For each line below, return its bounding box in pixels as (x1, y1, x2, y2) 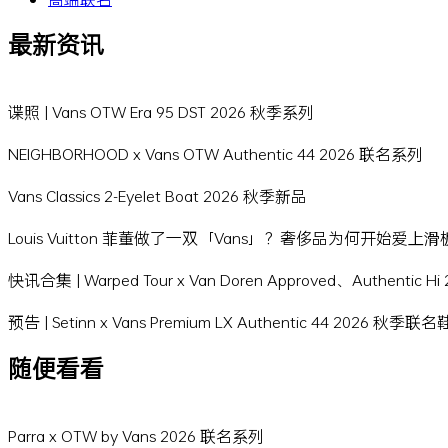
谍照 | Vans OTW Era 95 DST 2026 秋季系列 (8, 101, 314, 123)
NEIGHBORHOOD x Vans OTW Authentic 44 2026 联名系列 (8, 143, 423, 165)
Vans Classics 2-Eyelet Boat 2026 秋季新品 (8, 185, 307, 207)
